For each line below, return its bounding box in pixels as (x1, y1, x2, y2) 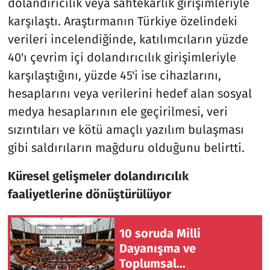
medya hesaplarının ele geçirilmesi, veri (7, 104, 228, 119)
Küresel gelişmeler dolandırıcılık (7, 168, 189, 183)
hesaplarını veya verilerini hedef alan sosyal (7, 86, 252, 101)
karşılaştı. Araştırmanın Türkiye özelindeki (7, 13, 237, 28)
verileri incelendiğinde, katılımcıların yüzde (7, 31, 248, 46)
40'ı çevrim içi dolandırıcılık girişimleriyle (7, 49, 236, 64)
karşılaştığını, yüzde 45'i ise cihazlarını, (7, 67, 221, 83)
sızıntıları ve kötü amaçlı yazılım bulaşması (7, 122, 244, 137)
